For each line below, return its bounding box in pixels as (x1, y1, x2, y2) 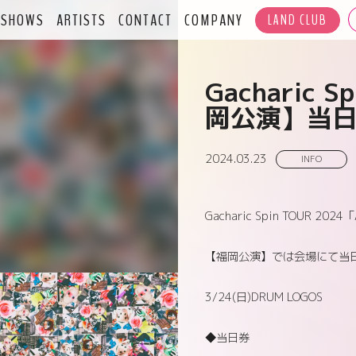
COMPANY (184, 9, 244, 31)
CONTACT (118, 9, 173, 31)
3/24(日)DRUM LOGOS (204, 289, 323, 305)
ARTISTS (56, 9, 107, 31)
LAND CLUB (268, 10, 328, 29)
